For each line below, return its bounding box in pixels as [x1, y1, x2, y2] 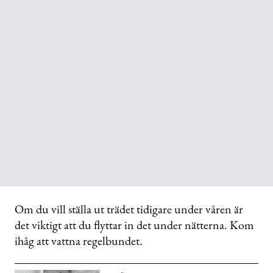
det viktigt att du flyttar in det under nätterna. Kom [15, 217, 254, 233]
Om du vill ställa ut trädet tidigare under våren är [15, 201, 243, 218]
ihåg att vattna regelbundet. [15, 233, 143, 249]
